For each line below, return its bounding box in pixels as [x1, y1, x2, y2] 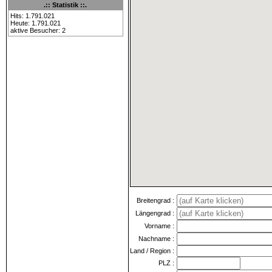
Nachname [138, 234, 171, 242]
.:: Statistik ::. [44, 1, 87, 8]
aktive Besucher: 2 [10, 27, 66, 34]
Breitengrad [137, 196, 171, 204]
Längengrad [135, 209, 171, 217]
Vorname [144, 222, 171, 229]
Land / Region [130, 246, 171, 254]
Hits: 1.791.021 [10, 12, 55, 19]
